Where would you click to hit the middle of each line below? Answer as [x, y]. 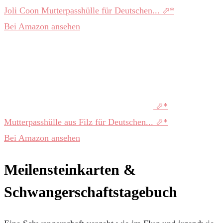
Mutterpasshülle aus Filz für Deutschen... [80, 122]
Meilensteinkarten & [70, 169]
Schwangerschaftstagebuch [91, 192]
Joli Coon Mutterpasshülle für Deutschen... [83, 10]
